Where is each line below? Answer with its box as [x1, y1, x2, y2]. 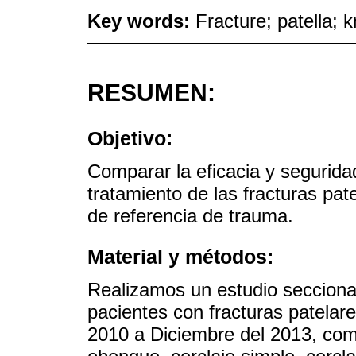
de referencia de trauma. [87, 204, 293, 226]
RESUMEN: [87, 79, 215, 106]
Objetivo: [87, 126, 172, 149]
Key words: [87, 10, 195, 32]
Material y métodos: [87, 245, 273, 268]
